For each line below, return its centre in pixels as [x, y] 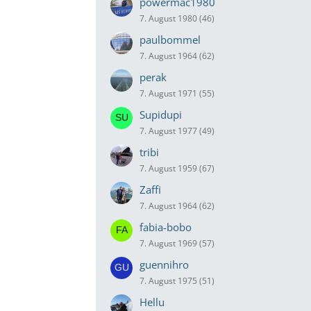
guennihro [164, 264]
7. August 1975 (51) [177, 281]
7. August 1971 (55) [177, 93]
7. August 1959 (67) [177, 168]
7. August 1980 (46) [177, 18]
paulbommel [170, 40]
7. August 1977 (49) [177, 131]
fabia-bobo [166, 227]
